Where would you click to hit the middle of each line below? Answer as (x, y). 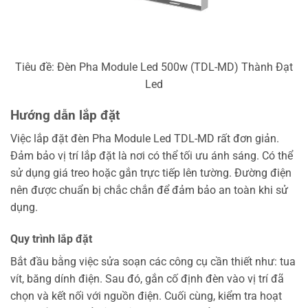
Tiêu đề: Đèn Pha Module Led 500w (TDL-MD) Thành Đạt (154, 67)
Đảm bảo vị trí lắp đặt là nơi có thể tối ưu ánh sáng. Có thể (152, 156)
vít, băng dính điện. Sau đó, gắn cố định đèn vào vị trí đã (147, 279)
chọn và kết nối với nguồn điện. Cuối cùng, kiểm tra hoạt (146, 296)
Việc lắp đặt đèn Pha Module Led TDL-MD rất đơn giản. (145, 139)
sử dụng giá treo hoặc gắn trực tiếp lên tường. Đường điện (151, 173)
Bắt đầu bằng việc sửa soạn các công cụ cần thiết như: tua (153, 262)
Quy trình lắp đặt (51, 239)
